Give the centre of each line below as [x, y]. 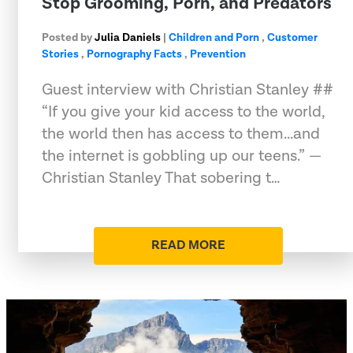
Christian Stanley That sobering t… [161, 178]
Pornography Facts [134, 54]
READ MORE [188, 245]
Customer [292, 37]
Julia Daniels [128, 37]
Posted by [68, 37]
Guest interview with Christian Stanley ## [188, 89]
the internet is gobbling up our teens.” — [182, 156]
